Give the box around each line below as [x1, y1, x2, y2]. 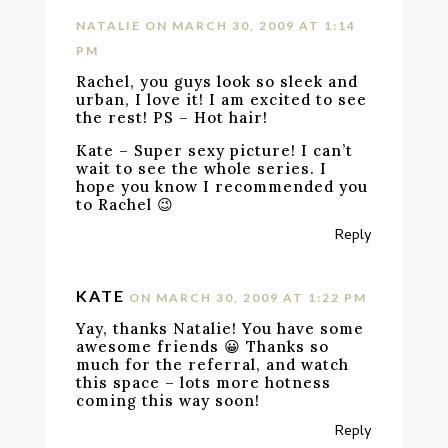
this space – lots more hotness [76, 373, 332, 392]
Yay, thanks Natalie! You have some [76, 319, 365, 338]
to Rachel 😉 [76, 195, 175, 214]
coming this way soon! [76, 391, 261, 410]
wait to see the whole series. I [76, 159, 328, 178]
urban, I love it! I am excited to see [76, 90, 368, 109]
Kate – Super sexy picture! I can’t [76, 141, 354, 160]
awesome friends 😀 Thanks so [76, 337, 330, 356]
